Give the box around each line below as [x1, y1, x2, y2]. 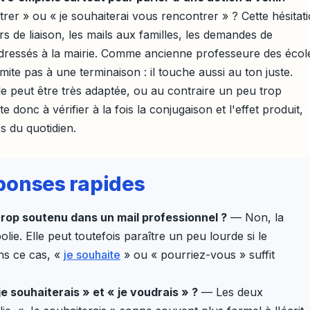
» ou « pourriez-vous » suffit [120, 248, 275, 262]
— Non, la [227, 210, 284, 225]
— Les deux [198, 285, 263, 300]
